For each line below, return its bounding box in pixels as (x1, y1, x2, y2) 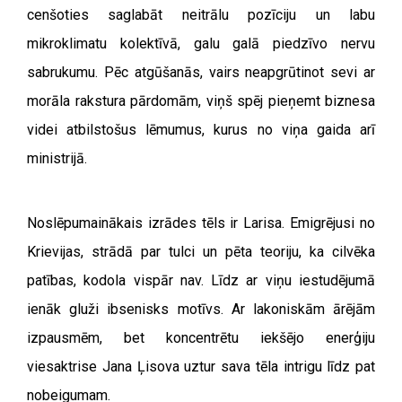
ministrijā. (27, 149, 87, 167)
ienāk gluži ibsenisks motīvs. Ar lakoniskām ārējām (27, 300, 375, 318)
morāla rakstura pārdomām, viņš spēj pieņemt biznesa (27, 92, 375, 109)
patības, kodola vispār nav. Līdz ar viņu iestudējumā (27, 271, 375, 289)
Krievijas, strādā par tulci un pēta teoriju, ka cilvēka (27, 242, 375, 260)
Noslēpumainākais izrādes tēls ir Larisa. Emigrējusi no (27, 214, 375, 232)
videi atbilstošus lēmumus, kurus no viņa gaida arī (27, 120, 375, 138)
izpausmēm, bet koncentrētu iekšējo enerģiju (27, 328, 375, 346)
